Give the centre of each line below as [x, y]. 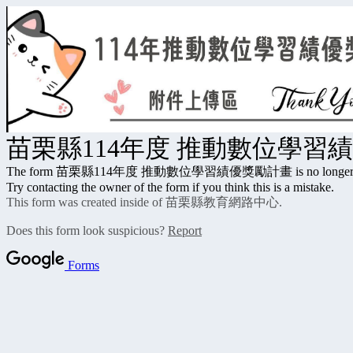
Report [185, 230]
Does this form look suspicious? [87, 230]
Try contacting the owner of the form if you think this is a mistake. [170, 187]
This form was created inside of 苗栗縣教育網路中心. [144, 202]
